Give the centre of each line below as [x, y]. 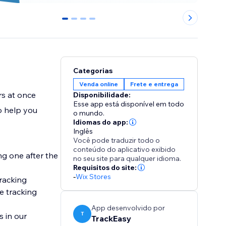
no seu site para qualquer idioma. [127, 159]
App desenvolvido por [128, 208]
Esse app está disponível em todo [129, 104]
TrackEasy [111, 219]
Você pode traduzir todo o [117, 140]
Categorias [93, 71]
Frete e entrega [154, 84]
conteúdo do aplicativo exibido [125, 150]
